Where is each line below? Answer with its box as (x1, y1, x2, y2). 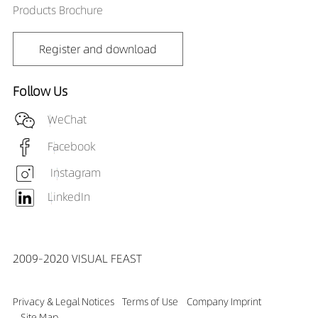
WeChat (47, 111, 87, 127)
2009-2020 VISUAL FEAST (12, 251, 142, 267)
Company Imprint (186, 294, 261, 309)
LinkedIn (47, 189, 90, 205)
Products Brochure (12, 2, 103, 18)
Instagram (47, 164, 101, 180)
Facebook (47, 138, 95, 154)
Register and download (38, 41, 157, 57)
